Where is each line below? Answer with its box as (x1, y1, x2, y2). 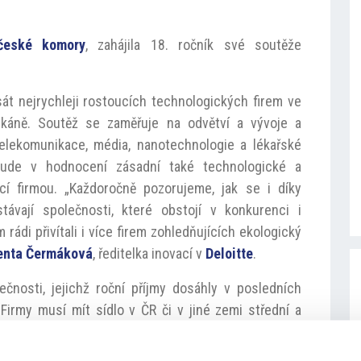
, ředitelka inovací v (93, 245, 206, 263)
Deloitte (205, 245, 254, 263)
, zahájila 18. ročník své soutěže (85, 36, 301, 54)
